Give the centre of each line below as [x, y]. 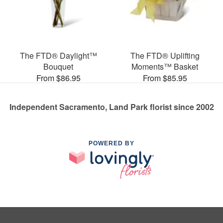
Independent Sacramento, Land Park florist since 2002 [111, 107]
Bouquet [58, 67]
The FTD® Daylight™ [58, 56]
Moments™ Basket [165, 67]
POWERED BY [111, 144]
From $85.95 [165, 78]
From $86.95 [58, 78]
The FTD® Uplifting [165, 56]
